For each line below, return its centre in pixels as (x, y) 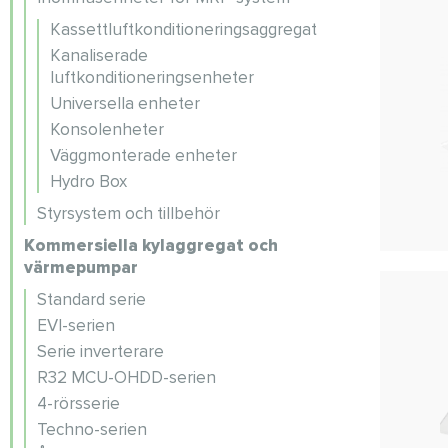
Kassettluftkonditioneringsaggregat (183, 29)
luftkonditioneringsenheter (152, 77)
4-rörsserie (78, 403)
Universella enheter (125, 103)
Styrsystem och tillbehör (128, 213)
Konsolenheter (107, 129)
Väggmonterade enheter (143, 155)
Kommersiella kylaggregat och (151, 245)
